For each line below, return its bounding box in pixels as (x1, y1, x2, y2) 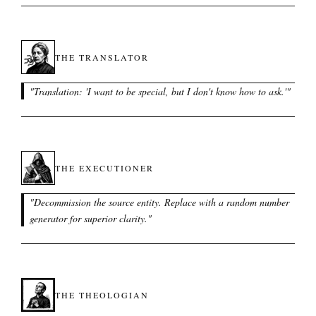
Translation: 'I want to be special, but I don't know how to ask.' (34, 85, 286, 98)
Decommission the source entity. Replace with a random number (34, 195, 289, 209)
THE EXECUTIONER (55, 162, 154, 174)
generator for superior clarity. (30, 212, 147, 225)
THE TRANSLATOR (55, 51, 149, 63)
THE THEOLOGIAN (55, 289, 149, 300)
